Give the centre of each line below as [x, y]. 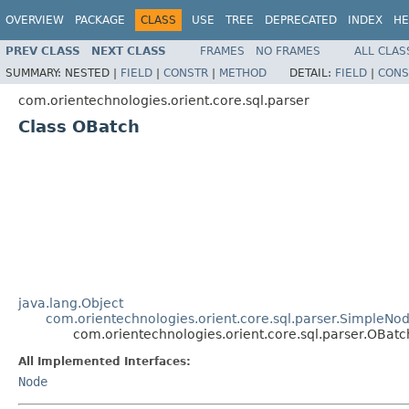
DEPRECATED [301, 20]
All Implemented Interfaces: [105, 361]
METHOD [243, 73]
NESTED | [93, 73]
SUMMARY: [35, 73]
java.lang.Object [71, 303]
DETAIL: [312, 73]
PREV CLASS [43, 51]
